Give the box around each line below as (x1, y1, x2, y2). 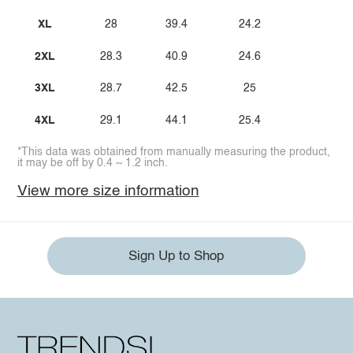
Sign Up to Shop (128, 249, 225, 263)
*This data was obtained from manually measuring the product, (17, 147, 330, 158)
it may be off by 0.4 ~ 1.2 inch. (17, 158, 168, 169)
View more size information (17, 184, 199, 199)
